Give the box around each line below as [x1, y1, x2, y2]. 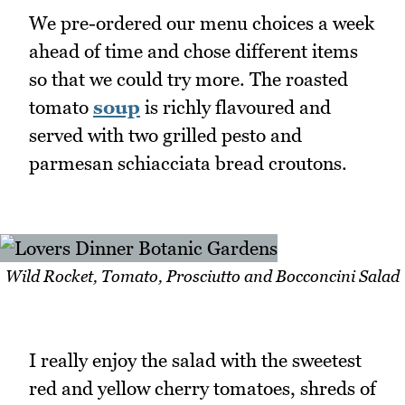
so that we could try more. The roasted [29, 68, 348, 91]
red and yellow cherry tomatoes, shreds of [29, 377, 376, 400]
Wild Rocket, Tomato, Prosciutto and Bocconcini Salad [5, 266, 400, 286]
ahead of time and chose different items [29, 40, 358, 63]
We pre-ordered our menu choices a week [29, 12, 374, 35]
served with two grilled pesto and [29, 124, 302, 147]
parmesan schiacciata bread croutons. [29, 152, 347, 175]
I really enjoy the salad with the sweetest [29, 349, 362, 372]
